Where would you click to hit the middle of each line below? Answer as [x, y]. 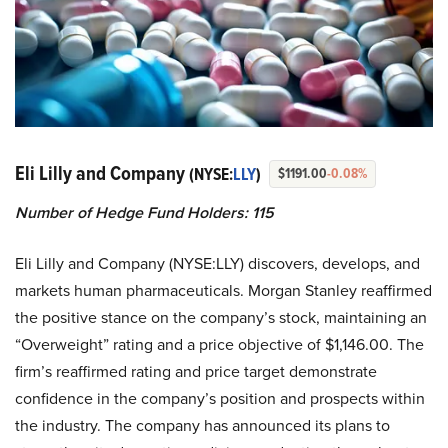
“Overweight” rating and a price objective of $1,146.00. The [219, 345]
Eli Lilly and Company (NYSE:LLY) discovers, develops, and [217, 264]
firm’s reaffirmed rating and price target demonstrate [196, 372]
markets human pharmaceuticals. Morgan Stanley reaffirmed [223, 291]
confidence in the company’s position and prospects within [220, 399]
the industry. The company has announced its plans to [202, 426]
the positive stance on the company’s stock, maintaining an [221, 318]
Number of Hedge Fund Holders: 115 [144, 213]
